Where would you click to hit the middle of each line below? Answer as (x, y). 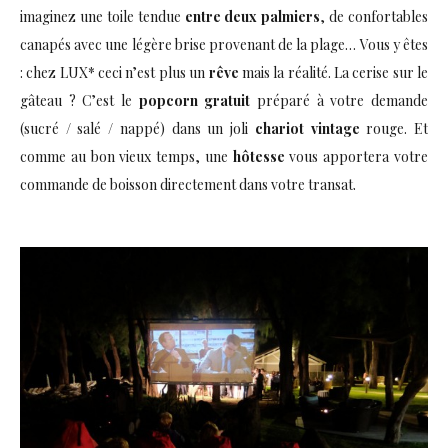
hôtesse (258, 156)
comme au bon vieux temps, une (126, 156)
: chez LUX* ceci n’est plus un (114, 72)
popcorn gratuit (194, 100)
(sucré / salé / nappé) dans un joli (137, 128)
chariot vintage (307, 128)
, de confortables (374, 16)
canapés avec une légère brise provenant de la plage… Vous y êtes (224, 44)
